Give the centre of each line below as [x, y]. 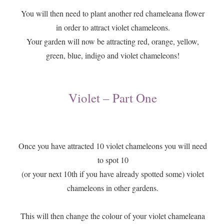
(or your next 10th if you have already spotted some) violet [113, 174]
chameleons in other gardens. [113, 188]
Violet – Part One [113, 98]
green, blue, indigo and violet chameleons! [113, 55]
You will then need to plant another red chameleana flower [113, 13]
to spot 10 [113, 160]
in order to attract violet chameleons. [113, 27]
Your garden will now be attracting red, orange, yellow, [113, 41]
